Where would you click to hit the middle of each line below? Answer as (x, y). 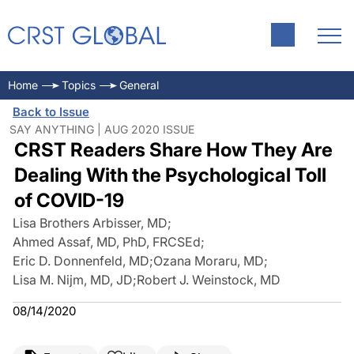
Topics (79, 85)
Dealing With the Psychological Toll (170, 175)
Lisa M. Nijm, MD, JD (73, 280)
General (139, 85)
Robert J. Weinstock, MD (209, 280)
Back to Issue (51, 112)
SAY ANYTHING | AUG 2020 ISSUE (102, 129)
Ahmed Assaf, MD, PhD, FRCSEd (107, 242)
